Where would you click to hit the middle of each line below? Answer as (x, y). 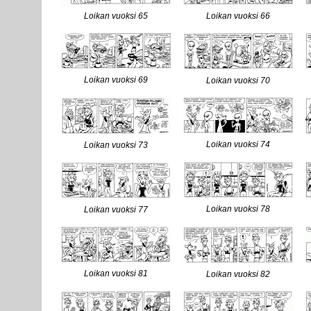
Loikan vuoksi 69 (116, 80)
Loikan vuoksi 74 (238, 144)
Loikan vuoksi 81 (116, 274)
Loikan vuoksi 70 (238, 81)
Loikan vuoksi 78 (238, 209)
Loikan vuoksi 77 (116, 210)
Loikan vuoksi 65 (116, 16)
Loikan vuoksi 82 (238, 274)
